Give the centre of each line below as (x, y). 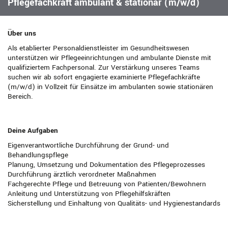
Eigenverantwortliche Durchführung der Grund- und (88, 146)
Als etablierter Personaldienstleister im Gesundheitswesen (98, 48)
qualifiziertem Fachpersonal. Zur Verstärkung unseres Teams (104, 68)
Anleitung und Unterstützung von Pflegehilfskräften (89, 194)
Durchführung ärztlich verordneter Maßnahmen (82, 175)
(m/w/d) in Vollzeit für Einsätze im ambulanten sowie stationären (110, 87)
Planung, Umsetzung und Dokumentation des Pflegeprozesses (106, 165)
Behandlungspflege (38, 155)
